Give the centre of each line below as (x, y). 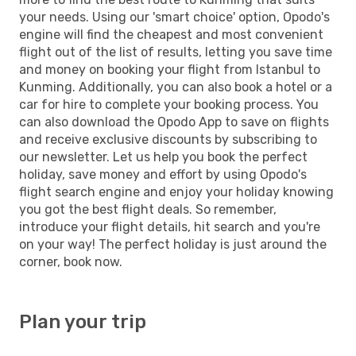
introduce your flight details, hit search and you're (170, 226)
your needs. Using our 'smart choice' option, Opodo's (174, 17)
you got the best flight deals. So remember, (148, 209)
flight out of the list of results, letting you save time (176, 52)
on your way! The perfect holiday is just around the (173, 244)
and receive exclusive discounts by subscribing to (168, 139)
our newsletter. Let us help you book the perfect (163, 157)
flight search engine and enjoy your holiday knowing (176, 192)
